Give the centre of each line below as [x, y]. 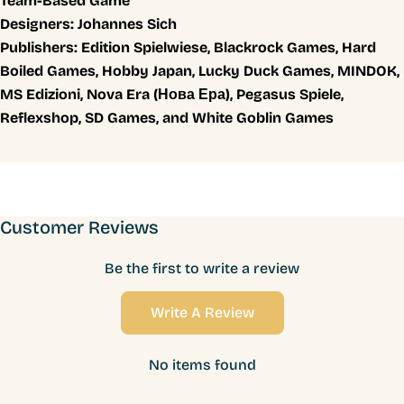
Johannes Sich [125, 23]
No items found [202, 364]
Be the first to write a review [202, 268]
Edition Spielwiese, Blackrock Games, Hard [229, 47]
